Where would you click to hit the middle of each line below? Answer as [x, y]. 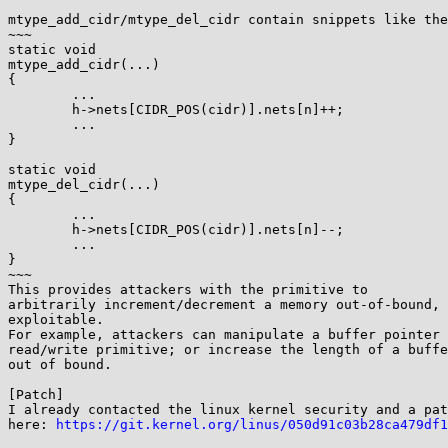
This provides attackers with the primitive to [188, 289]
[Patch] [36, 394]
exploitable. [56, 319]
